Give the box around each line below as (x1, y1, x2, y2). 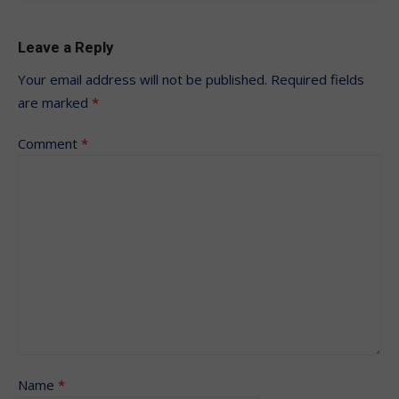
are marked (18, 94, 92, 112)
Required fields (271, 70, 364, 89)
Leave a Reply (18, 38, 113, 57)
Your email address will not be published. (18, 70, 267, 89)
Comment (18, 134, 81, 153)
